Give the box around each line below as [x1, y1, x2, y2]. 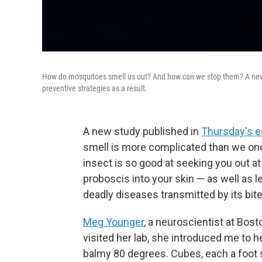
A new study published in [83, 125, 201, 137]
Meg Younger [83, 215, 144, 228]
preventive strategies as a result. [42, 83, 147, 93]
